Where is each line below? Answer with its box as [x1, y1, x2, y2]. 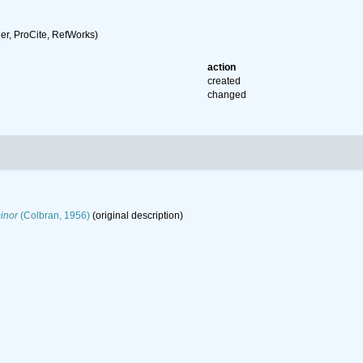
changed [207, 89, 247, 100]
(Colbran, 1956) [18, 210, 90, 221]
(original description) [90, 210, 183, 221]
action [207, 62, 237, 73]
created [207, 75, 241, 87]
